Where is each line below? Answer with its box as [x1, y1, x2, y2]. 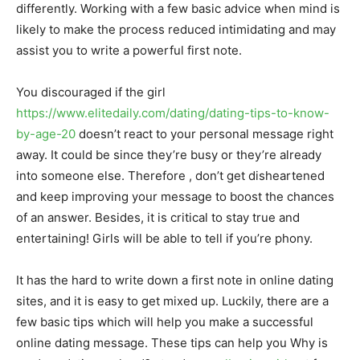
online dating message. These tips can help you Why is [16, 335, 328, 350]
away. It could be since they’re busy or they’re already [16, 147, 321, 162]
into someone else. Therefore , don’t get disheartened [16, 168, 325, 183]
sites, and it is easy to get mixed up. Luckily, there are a [16, 293, 329, 309]
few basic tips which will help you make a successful [16, 314, 313, 329]
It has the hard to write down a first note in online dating [16, 272, 333, 288]
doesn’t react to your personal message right [76, 126, 333, 141]
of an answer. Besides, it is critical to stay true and [16, 210, 300, 225]
